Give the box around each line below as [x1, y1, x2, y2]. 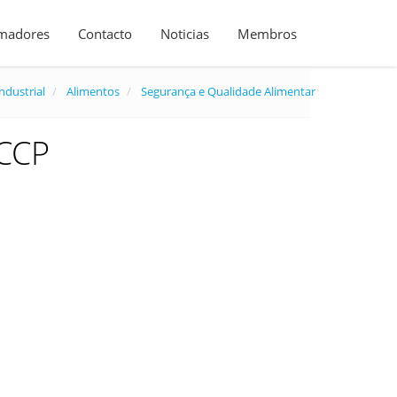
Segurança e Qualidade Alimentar [141, 83, 315, 99]
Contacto [78, 25, 132, 43]
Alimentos [66, 83, 120, 99]
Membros [237, 25, 297, 43]
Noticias [160, 25, 209, 43]
